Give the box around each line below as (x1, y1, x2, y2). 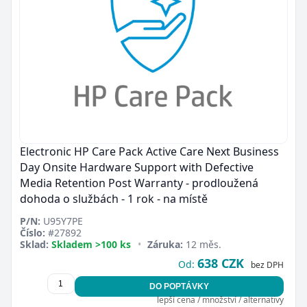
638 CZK (197, 254, 244, 271)
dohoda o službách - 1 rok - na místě (20, 191, 208, 206)
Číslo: (20, 225, 45, 239)
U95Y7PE (40, 214, 83, 228)
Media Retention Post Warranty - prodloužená (20, 175, 258, 191)
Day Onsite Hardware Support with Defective (20, 159, 254, 175)
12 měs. (183, 237, 222, 251)
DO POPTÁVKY (149, 281, 209, 291)
